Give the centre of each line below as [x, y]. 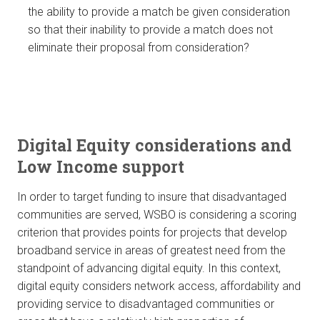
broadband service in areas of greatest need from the [151, 251]
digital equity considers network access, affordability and [159, 286]
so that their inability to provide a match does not [150, 30]
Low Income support [101, 167]
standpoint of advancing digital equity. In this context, [149, 269]
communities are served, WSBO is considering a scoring [157, 215]
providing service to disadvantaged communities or [146, 304]
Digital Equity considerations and [154, 145]
